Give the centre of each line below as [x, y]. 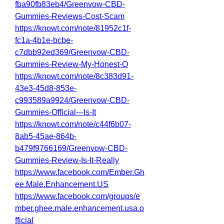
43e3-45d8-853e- [46, 88]
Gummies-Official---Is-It [55, 112]
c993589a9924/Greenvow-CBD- [72, 100]
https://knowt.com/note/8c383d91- [74, 76]
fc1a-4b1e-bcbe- [44, 40]
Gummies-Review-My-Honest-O [71, 64]
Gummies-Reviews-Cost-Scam [70, 16]
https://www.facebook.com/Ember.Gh [80, 172]
